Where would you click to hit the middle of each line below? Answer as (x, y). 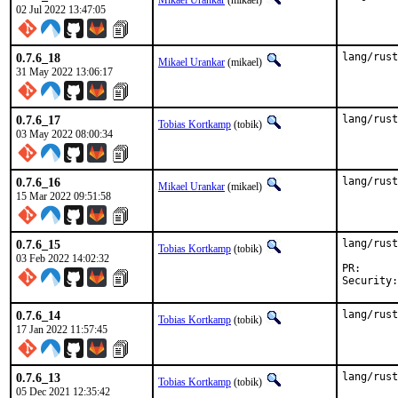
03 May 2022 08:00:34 (64, 134)
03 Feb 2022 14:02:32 (63, 259)
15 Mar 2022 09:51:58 (64, 196)
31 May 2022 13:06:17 (64, 72)
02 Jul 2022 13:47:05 (61, 10)
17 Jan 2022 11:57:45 (62, 330)
